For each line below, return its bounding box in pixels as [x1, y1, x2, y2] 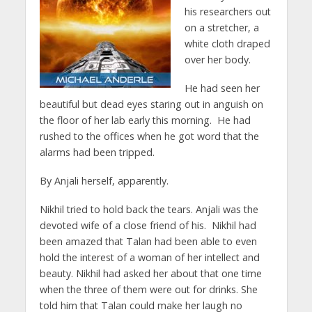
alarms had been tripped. [39, 145, 155, 159]
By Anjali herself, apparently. [39, 173, 169, 187]
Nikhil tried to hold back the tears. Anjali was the [39, 202, 258, 216]
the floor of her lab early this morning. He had [39, 113, 251, 127]
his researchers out [184, 4, 271, 18]
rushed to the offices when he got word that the [39, 129, 259, 143]
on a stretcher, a [184, 20, 259, 34]
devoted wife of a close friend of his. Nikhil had [39, 218, 256, 232]
